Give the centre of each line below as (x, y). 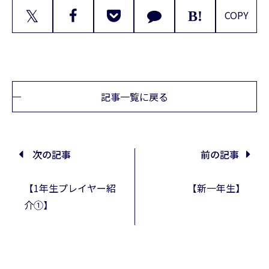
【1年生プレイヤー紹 (70, 188)
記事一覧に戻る (134, 97)
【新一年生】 (216, 188)
